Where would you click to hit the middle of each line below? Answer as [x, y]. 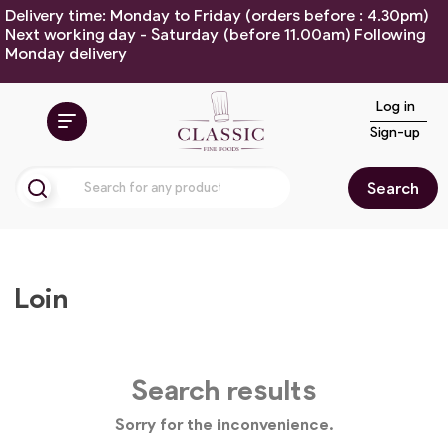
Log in [395, 105]
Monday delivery [66, 52]
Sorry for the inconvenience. [224, 423]
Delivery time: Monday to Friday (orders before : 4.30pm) [216, 14]
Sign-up [395, 131]
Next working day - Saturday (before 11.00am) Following [215, 33]
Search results [224, 389]
